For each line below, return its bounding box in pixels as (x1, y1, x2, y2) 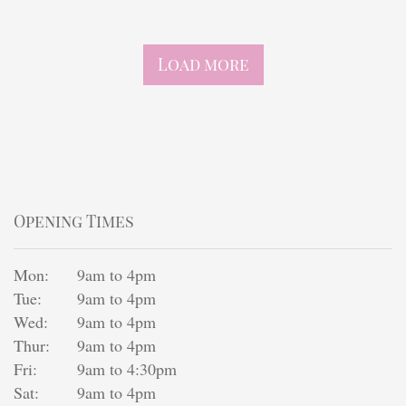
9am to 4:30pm (77, 358, 177, 380)
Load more (157, 53, 249, 75)
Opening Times (14, 210, 134, 232)
